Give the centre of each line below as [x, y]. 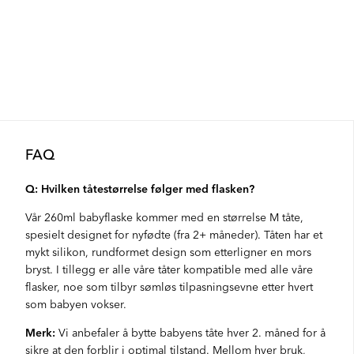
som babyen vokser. [76, 303]
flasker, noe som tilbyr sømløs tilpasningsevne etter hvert [169, 286]
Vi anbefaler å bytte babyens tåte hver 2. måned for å [190, 332]
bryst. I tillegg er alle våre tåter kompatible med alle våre [169, 269]
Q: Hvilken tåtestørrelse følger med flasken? [140, 188]
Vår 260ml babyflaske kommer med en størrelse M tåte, [164, 217]
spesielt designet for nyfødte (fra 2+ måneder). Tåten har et [174, 234]
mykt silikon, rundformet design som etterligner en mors [168, 251]
